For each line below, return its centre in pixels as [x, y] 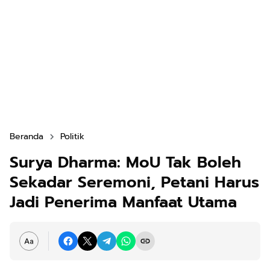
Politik [72, 137]
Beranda [27, 137]
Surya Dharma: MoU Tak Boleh [125, 162]
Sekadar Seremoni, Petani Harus [134, 182]
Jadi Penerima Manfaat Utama [123, 202]
